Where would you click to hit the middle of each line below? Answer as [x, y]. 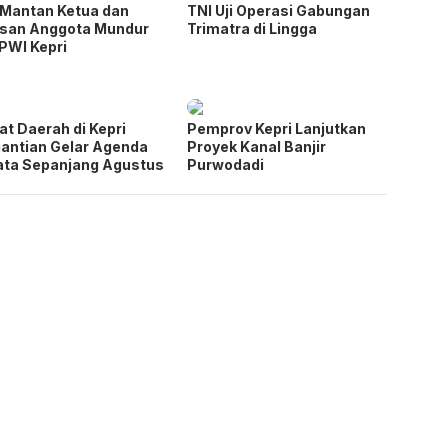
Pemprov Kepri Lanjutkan [277, 128]
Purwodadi [226, 164]
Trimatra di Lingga [252, 28]
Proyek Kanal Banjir [257, 146]
